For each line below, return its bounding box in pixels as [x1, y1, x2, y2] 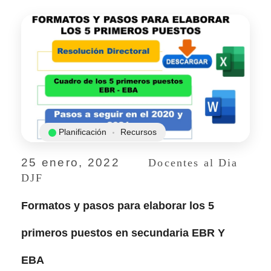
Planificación [59, 127, 106, 137]
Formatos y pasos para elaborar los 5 [21, 200, 214, 212]
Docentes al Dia [148, 157, 238, 169]
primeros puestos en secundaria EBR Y [21, 227, 225, 240]
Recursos [120, 127, 157, 137]
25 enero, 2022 [21, 156, 120, 169]
